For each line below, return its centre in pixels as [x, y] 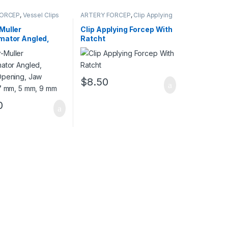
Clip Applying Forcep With [126, 29]
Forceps [93, 21]
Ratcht [93, 38]
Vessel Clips [41, 15]
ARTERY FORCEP [106, 15]
